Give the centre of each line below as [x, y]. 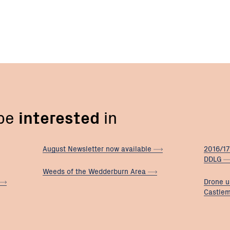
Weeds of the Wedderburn [87, 171]
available [138, 148]
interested [59, 117]
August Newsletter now [82, 148]
